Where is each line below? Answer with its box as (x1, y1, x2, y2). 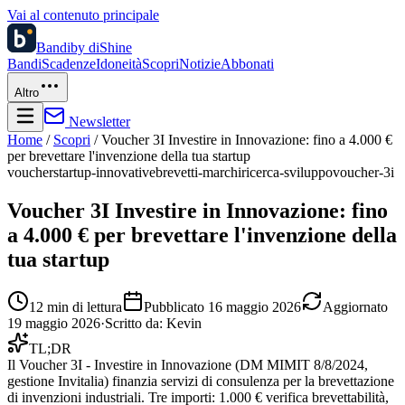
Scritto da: (105, 315, 166, 331)
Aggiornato (323, 298, 388, 315)
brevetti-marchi (155, 165, 241, 180)
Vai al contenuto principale (7, 7, 159, 23)
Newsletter (65, 114, 130, 129)
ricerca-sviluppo (241, 165, 333, 180)
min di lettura (43, 298, 122, 315)
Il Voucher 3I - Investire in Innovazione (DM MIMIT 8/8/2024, (7, 356, 368, 372)
